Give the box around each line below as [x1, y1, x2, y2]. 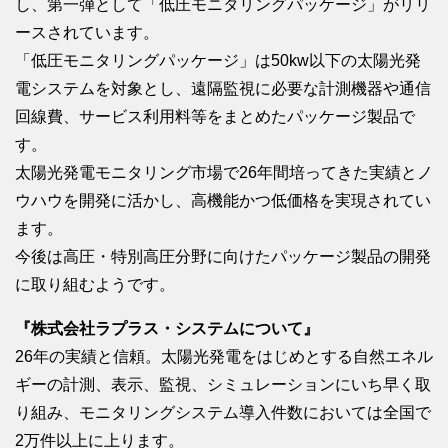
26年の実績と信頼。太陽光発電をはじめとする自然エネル [15, 347, 433, 365]
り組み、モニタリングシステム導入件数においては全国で [15, 403, 431, 421]
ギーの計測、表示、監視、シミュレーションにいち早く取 [15, 375, 431, 393]
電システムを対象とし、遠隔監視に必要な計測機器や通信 [15, 79, 431, 97]
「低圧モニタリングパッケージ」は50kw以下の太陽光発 [15, 51, 421, 69]
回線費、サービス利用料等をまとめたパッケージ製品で [15, 107, 415, 125]
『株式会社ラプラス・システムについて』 [15, 319, 319, 337]
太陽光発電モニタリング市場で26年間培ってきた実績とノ [15, 163, 433, 181]
